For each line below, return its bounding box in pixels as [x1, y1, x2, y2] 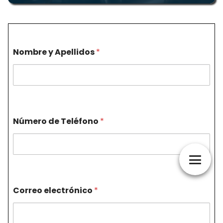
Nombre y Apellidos [13, 46, 96, 58]
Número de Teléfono [13, 115, 100, 127]
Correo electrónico [13, 184, 94, 196]
